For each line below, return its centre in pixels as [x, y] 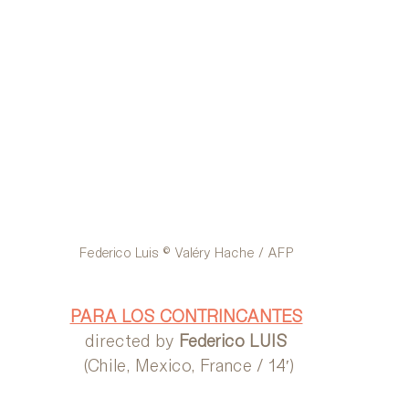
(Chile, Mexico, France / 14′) [189, 366]
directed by [132, 341]
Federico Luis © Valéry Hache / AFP [186, 253]
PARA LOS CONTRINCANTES [186, 316]
